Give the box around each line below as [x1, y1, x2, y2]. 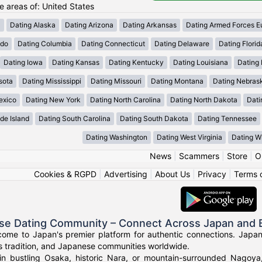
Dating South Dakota [119, 114, 188, 123]
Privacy [197, 169, 226, 180]
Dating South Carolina [38, 114, 111, 123]
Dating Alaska [10, 20, 56, 30]
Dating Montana [150, 77, 204, 86]
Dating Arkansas [123, 20, 177, 30]
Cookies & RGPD [33, 169, 96, 180]
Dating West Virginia [157, 133, 222, 142]
